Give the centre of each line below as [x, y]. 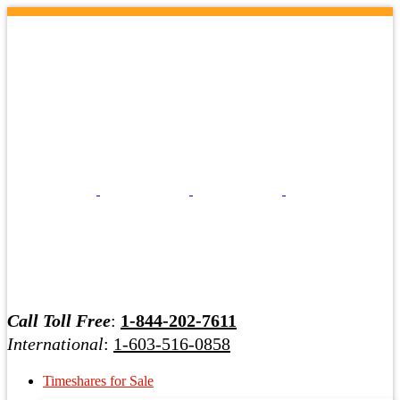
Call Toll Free [59, 321]
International [55, 344]
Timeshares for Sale [98, 381]
